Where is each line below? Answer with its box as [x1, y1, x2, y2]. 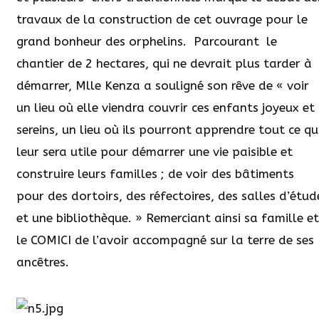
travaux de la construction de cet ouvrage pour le [16, 11, 308, 26]
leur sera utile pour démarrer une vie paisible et [16, 144, 293, 159]
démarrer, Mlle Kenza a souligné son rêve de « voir [16, 78, 309, 93]
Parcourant [194, 33, 259, 48]
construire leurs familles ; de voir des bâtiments [16, 166, 294, 181]
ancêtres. [16, 254, 69, 269]
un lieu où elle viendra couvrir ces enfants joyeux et [16, 100, 315, 115]
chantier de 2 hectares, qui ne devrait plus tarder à [16, 56, 312, 70]
